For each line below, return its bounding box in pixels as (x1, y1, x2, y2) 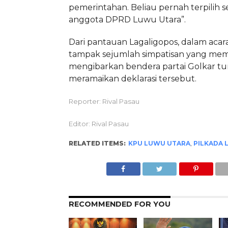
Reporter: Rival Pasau (68, 97, 139, 106)
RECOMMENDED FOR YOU (68, 199, 170, 209)
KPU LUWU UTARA (128, 139, 190, 148)
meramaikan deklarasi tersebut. (68, 74, 196, 84)
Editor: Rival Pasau (68, 120, 129, 128)
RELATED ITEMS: (68, 139, 126, 148)
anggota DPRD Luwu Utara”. (68, 15, 186, 25)
